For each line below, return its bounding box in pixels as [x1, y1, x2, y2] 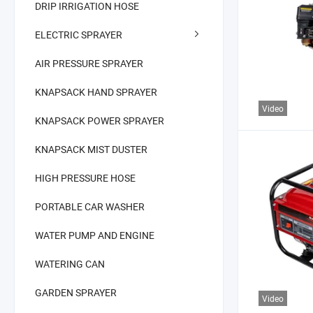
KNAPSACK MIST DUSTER [35, 142, 147, 156]
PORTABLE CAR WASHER [35, 199, 145, 213]
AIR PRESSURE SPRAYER [35, 56, 143, 70]
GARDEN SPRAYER [35, 285, 117, 299]
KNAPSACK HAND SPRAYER [35, 85, 157, 99]
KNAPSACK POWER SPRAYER [35, 113, 164, 127]
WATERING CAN [35, 256, 105, 270]
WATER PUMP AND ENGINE [35, 228, 154, 242]
